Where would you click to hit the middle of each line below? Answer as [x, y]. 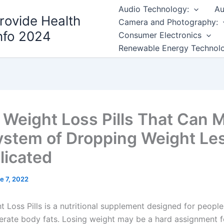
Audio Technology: [153, 9]
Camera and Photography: [168, 22]
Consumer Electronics [160, 35]
